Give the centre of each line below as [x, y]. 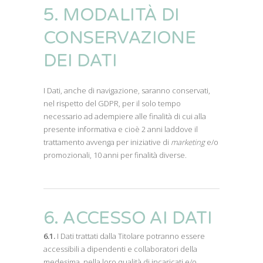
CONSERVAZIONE [120, 38]
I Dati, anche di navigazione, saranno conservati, [127, 90]
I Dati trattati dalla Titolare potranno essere [130, 236]
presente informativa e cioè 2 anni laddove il [121, 129]
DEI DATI [80, 61]
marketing [188, 142]
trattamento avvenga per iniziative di [107, 142]
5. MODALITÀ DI [112, 15]
